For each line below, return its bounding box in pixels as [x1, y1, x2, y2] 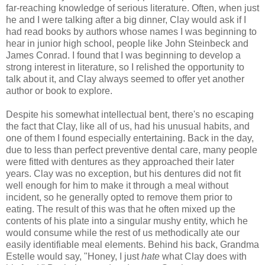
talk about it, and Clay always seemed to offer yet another [6, 74, 244, 85]
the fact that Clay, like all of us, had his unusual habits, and [6, 121, 250, 132]
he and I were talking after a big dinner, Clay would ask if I [6, 15, 246, 25]
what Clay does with [162, 251, 247, 262]
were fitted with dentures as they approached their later [6, 157, 234, 167]
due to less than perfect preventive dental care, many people [6, 145, 257, 156]
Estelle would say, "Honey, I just [6, 251, 141, 262]
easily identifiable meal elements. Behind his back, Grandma [6, 240, 259, 250]
